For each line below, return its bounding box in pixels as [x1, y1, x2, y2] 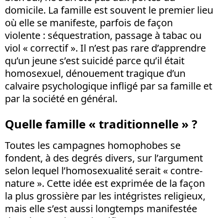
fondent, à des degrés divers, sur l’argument [5, 151, 203, 164]
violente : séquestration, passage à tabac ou [5, 28, 201, 42]
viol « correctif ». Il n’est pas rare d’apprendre [5, 41, 206, 54]
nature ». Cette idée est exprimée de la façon [5, 176, 205, 190]
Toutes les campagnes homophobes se [5, 138, 181, 152]
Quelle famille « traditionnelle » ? [5, 115, 197, 132]
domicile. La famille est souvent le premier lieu [5, 3, 213, 17]
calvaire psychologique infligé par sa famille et [5, 79, 212, 92]
